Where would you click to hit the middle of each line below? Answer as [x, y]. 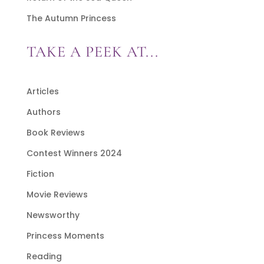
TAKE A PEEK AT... [92, 51]
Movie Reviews [57, 194]
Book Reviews [55, 132]
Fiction [40, 174]
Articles [42, 91]
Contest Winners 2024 [74, 153]
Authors [43, 112]
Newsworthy [53, 215]
